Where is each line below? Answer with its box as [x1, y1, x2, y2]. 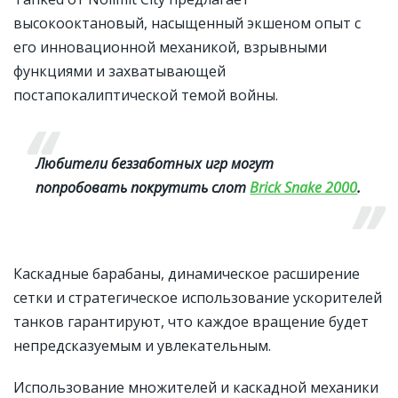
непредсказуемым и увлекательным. [13, 335, 271, 355]
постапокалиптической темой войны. [13, 84, 278, 105]
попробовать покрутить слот [36, 177, 251, 197]
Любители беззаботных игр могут [36, 153, 275, 173]
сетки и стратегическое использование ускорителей [13, 287, 382, 307]
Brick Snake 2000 [250, 177, 358, 197]
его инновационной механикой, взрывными [13, 36, 327, 57]
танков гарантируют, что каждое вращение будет [13, 311, 369, 331]
